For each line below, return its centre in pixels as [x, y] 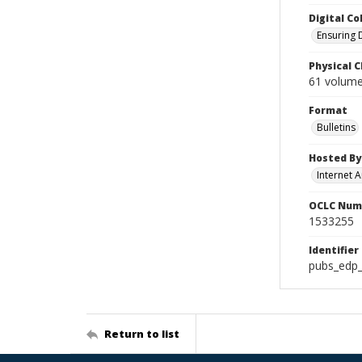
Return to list [142, 333]
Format [328, 110]
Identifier [334, 250]
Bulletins [336, 127]
